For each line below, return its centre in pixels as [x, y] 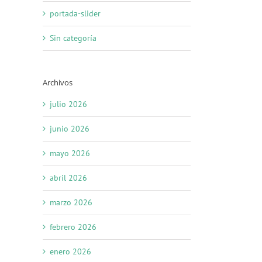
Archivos [58, 82]
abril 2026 [68, 178]
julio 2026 [68, 104]
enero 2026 [70, 252]
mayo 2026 [70, 154]
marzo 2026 [71, 203]
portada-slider [75, 13]
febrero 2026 [73, 227]
